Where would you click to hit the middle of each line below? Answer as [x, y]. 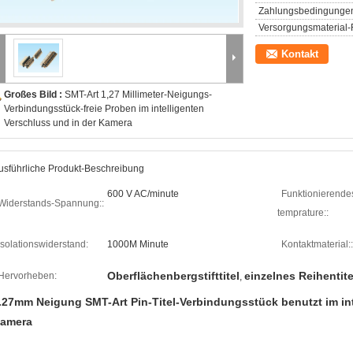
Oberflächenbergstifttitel [173, 276]
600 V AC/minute [143, 194]
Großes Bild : [34, 95]
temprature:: [303, 213]
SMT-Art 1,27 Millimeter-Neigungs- [138, 95]
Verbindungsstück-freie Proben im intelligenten [104, 109]
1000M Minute [138, 244]
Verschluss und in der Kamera [68, 123]
